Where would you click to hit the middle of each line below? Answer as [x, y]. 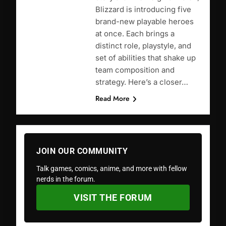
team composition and [135, 70]
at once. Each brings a [135, 34]
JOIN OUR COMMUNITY [82, 151]
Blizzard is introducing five [143, 10]
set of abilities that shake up [145, 58]
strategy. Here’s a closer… [142, 82]
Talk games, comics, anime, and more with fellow [112, 169]
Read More [112, 99]
